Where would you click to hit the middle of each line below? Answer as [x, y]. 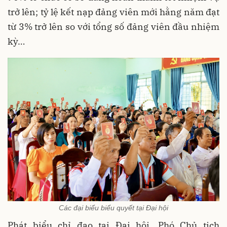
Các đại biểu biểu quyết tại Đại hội [113, 208]
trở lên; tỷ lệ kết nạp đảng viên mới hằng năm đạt [113, 12]
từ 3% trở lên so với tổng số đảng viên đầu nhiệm [113, 27]
